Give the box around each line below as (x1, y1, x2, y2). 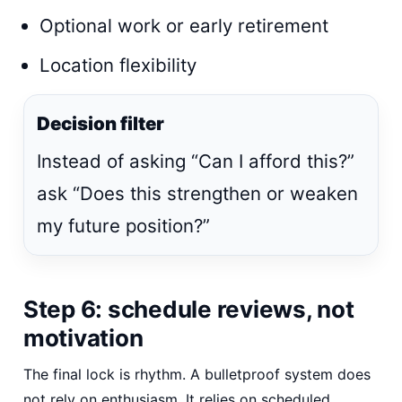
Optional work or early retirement (39, 13, 328, 37)
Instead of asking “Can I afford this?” (37, 149, 354, 172)
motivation (23, 323, 144, 352)
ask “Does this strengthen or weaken (37, 181, 358, 205)
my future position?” (37, 214, 210, 237)
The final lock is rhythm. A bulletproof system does (23, 364, 371, 383)
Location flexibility (39, 53, 197, 76)
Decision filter (37, 111, 164, 135)
